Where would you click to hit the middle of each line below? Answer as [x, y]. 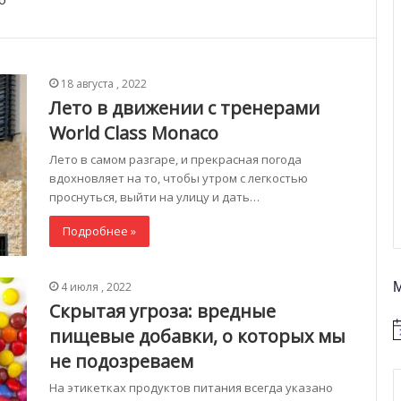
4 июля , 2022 [96, 287]
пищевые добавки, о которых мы [197, 337]
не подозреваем [121, 362]
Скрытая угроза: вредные [162, 311]
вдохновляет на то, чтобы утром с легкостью [179, 179]
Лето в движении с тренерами [184, 108]
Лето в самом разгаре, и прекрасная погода [175, 160]
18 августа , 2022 [104, 84]
